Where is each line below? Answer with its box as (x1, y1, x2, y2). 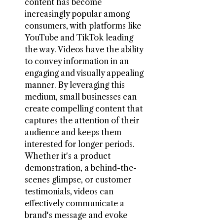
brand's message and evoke (25, 210, 129, 220)
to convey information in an (25, 56, 131, 66)
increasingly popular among (25, 8, 132, 19)
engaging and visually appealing (25, 68, 146, 78)
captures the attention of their (25, 115, 141, 125)
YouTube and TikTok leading (25, 32, 135, 42)
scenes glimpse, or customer (25, 174, 133, 184)
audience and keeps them (25, 127, 123, 137)
